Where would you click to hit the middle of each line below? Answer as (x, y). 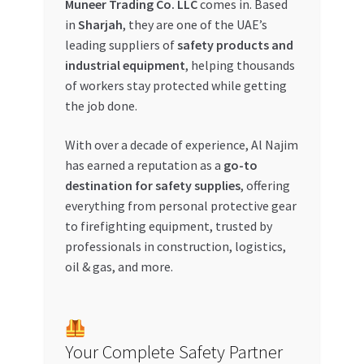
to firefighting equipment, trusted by (168, 225)
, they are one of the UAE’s (195, 25)
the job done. (101, 106)
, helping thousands (240, 65)
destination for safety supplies (152, 185)
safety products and (235, 45)
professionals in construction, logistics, (175, 246)
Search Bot (43, 290)
